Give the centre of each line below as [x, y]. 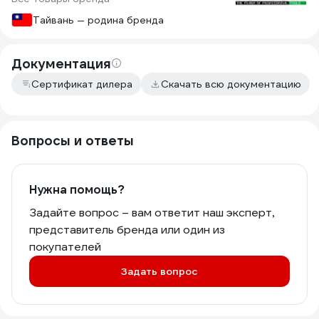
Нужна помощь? [77, 190]
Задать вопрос [159, 271]
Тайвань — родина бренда [98, 20]
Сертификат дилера [82, 84]
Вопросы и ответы [73, 141]
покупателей [65, 247]
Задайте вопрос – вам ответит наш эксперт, [152, 213]
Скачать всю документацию [231, 84]
